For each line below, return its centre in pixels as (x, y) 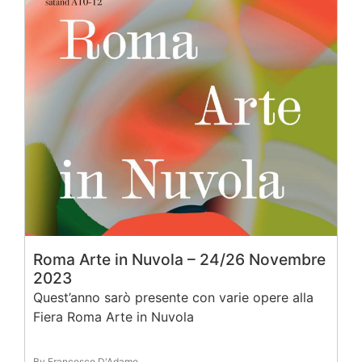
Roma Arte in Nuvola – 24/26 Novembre (179, 260)
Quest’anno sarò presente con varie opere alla (173, 298)
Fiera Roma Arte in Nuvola (114, 317)
